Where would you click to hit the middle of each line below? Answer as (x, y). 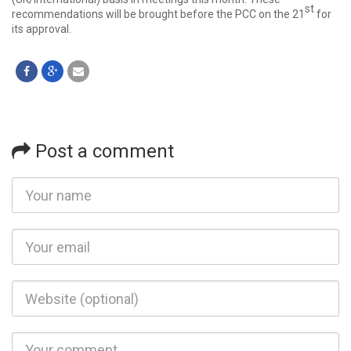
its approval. (43, 29)
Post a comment (102, 152)
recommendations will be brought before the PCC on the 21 (158, 14)
